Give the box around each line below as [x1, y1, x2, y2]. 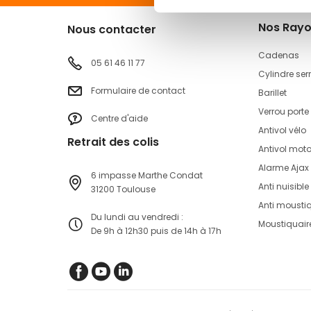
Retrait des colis [67, 134, 159, 150]
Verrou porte [258, 106, 309, 117]
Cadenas [258, 49, 299, 61]
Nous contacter [67, 22, 156, 37]
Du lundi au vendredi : [91, 211, 183, 223]
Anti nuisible [258, 180, 309, 192]
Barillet [258, 87, 287, 99]
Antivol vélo [258, 124, 306, 136]
